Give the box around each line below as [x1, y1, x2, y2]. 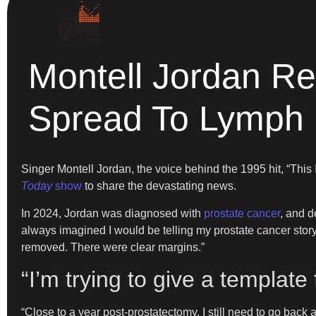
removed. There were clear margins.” [21, 241, 205, 253]
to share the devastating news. [85, 180, 236, 193]
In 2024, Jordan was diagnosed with [21, 207, 201, 219]
